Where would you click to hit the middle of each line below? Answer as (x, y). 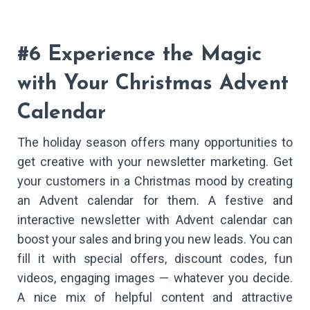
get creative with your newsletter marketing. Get (155, 162)
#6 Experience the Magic (139, 55)
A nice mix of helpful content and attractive (155, 298)
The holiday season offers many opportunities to (155, 143)
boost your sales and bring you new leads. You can (155, 239)
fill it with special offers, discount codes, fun (155, 259)
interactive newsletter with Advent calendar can (155, 220)
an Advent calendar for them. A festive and (155, 201)
